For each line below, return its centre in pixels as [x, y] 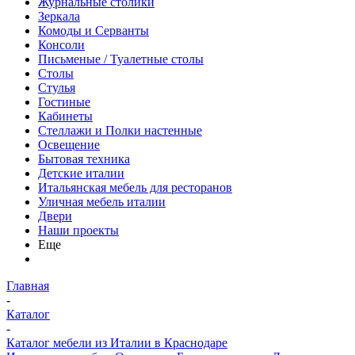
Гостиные [64, 102]
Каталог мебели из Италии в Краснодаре [117, 343]
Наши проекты [78, 230]
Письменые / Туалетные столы [121, 59]
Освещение [69, 145]
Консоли [61, 45]
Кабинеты [65, 116]
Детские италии [81, 173]
